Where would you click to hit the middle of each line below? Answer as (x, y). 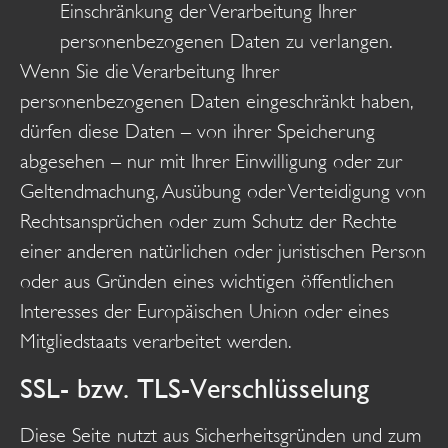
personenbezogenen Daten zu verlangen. (226, 42)
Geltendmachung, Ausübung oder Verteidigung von (223, 192)
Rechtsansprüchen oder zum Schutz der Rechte (208, 222)
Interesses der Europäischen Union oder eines (204, 312)
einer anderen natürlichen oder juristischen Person (223, 252)
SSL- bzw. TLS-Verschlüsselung (194, 387)
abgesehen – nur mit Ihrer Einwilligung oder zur (211, 162)
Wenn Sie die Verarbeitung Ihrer (149, 72)
